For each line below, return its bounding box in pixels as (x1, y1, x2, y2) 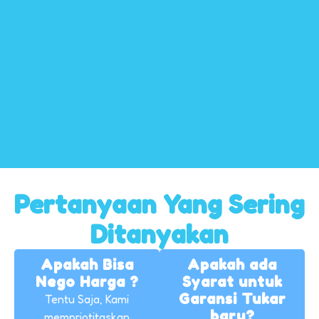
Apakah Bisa (40, 256, 134, 273)
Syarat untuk (182, 273, 283, 291)
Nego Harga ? (35, 273, 139, 291)
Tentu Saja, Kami (45, 291, 129, 306)
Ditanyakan (90, 219, 229, 249)
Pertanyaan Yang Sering (14, 189, 305, 219)
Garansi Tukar (178, 290, 286, 308)
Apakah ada (187, 256, 277, 273)
